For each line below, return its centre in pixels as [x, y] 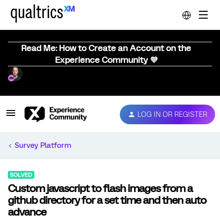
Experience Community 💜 [106, 60]
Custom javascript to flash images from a [100, 188]
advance [27, 212]
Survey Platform [43, 145]
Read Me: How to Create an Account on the [106, 48]
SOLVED [21, 175]
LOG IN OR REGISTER [172, 114]
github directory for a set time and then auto [107, 200]
